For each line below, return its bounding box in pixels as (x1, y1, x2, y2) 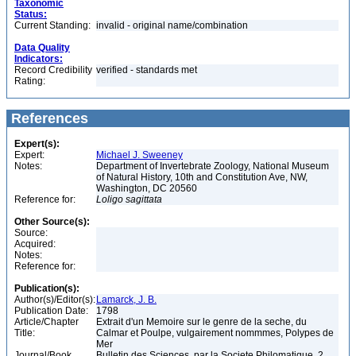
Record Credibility (14, 64, 92, 75)
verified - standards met (96, 64, 197, 75)
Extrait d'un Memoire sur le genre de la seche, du (96, 316, 307, 327)
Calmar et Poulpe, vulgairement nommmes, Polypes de (96, 327, 334, 339)
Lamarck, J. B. (96, 294, 157, 305)
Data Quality (14, 42, 70, 53)
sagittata (126, 194, 162, 205)
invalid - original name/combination (96, 20, 250, 31)
